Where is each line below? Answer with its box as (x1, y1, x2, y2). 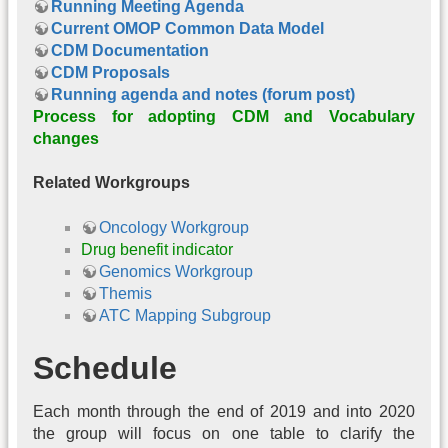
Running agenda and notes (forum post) (51, 85, 355, 103)
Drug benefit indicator (81, 240, 233, 258)
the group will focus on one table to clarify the (33, 425, 415, 443)
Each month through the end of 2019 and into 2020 (33, 403, 415, 421)
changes (33, 129, 99, 147)
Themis (99, 284, 152, 302)
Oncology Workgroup (99, 218, 249, 236)
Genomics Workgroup (99, 262, 253, 280)
